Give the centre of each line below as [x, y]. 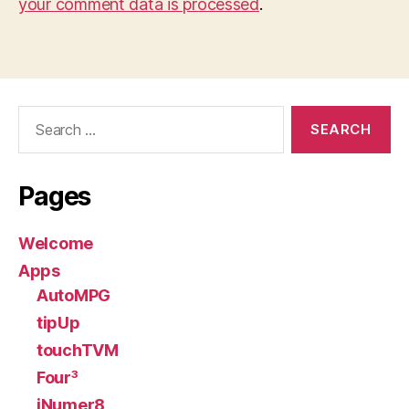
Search [36, 115]
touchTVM [78, 350]
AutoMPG [74, 295]
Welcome [56, 243]
